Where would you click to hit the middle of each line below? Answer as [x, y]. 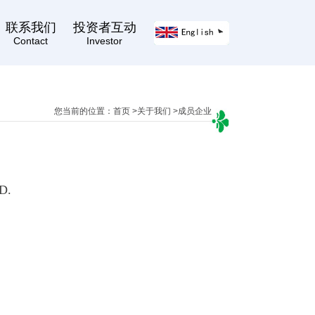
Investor [104, 41]
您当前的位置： [84, 111]
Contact [31, 41]
